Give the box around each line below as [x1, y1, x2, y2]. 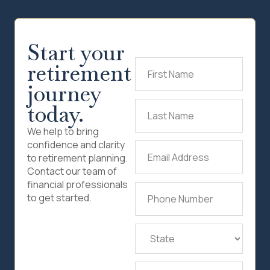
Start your [27, 39, 125, 67]
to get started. [27, 191, 92, 205]
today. [27, 100, 84, 129]
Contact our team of [27, 165, 117, 178]
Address [134, 160, 172, 174]
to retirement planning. [27, 151, 128, 165]
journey [27, 80, 102, 108]
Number [134, 202, 169, 216]
